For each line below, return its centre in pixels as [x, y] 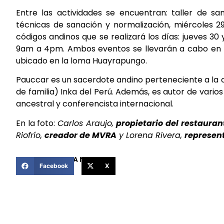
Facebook [53, 166]
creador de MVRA [80, 135]
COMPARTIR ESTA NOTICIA [63, 160]
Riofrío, [30, 135]
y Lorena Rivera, [150, 135]
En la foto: [37, 123]
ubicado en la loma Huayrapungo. [81, 60]
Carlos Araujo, [87, 123]
